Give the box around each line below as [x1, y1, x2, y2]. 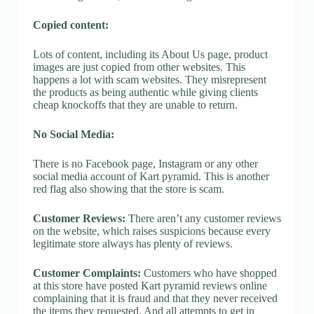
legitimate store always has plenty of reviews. [32, 237, 233, 250]
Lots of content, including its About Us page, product [32, 48, 268, 60]
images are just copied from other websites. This [32, 60, 245, 73]
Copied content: [32, 18, 109, 31]
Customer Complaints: [32, 266, 141, 279]
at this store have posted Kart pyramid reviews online [32, 279, 267, 292]
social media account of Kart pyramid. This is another [32, 170, 269, 182]
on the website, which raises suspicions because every [32, 224, 271, 237]
